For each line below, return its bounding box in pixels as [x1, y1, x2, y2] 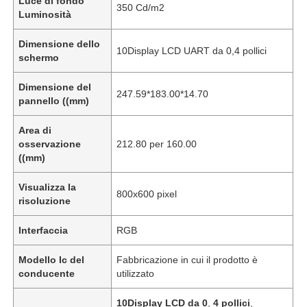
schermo [19, 51, 60, 63]
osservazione [19, 138, 82, 149]
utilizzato [116, 267, 155, 279]
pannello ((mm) [19, 95, 90, 106]
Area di [19, 124, 52, 136]
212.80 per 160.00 [116, 138, 197, 149]
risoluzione [19, 195, 71, 206]
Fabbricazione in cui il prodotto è [116, 254, 258, 265]
